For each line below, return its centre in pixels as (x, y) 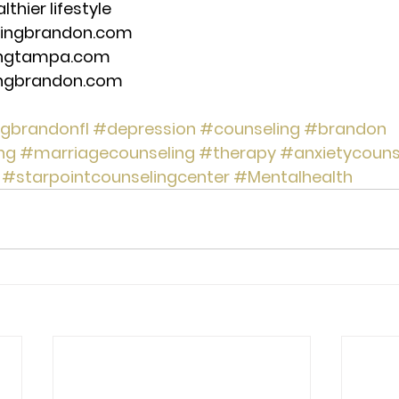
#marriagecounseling (107, 153)
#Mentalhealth (293, 177)
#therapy (237, 153)
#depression (144, 129)
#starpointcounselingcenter (116, 177)
